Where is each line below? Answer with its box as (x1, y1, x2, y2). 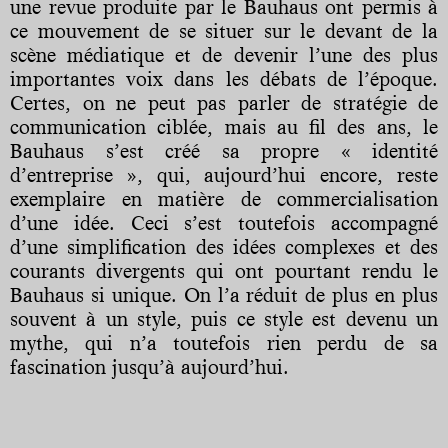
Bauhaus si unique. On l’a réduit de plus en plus (10, 283, 438, 308)
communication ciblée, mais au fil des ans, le (10, 115, 438, 140)
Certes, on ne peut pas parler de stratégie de (10, 91, 438, 116)
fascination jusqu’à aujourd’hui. (10, 355, 289, 380)
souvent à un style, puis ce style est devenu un (10, 307, 438, 332)
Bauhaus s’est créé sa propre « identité (10, 139, 438, 164)
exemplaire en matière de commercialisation (10, 187, 438, 212)
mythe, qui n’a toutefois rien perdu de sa (10, 331, 438, 356)
